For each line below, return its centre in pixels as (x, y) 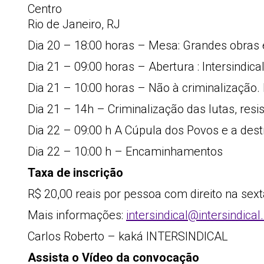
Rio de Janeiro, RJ (74, 24)
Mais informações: (77, 215)
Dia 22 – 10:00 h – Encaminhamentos (125, 151)
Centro (45, 9)
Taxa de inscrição (75, 173)
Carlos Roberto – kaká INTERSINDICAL (128, 236)
